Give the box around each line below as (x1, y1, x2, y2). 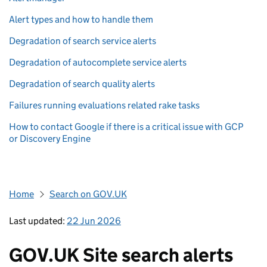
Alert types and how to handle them (9, 14, 153, 25)
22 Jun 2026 (67, 215, 121, 226)
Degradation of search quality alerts (9, 78, 155, 89)
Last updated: (9, 215, 67, 226)
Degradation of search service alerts (9, 35, 156, 46)
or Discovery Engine (9, 133, 91, 144)
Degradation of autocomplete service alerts (9, 57, 187, 68)
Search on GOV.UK (49, 188, 127, 200)
